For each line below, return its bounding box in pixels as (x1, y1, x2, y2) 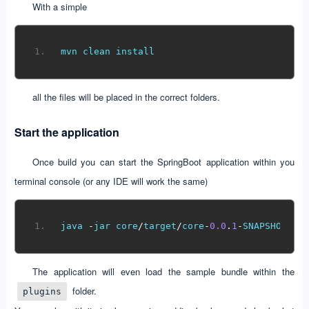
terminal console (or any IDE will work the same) (14, 174, 208, 188)
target (143, 221, 177, 232)
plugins (22, 286, 61, 297)
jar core (94, 221, 139, 232)
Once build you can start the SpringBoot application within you (32, 154, 295, 168)
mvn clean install (61, 46, 155, 57)
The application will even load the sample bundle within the (32, 264, 295, 278)
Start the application (14, 123, 119, 140)
